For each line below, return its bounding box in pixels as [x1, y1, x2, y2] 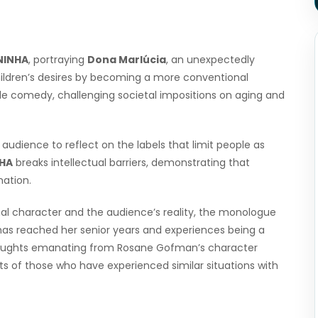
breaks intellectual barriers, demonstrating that [13, 155, 250, 170]
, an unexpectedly [166, 53, 255, 67]
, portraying [28, 53, 87, 67]
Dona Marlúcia [87, 53, 166, 67]
